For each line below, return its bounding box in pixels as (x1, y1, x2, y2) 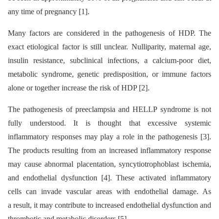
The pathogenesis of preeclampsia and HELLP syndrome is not (8, 105, 211, 113)
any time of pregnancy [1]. (8, 7, 89, 16)
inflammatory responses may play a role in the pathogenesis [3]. (8, 132, 211, 141)
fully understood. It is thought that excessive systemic (8, 119, 211, 127)
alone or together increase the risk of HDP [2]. (8, 84, 150, 92)
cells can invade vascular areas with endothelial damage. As (8, 187, 211, 196)
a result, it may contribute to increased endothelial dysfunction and (8, 201, 211, 209)
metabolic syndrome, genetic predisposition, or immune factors (8, 70, 211, 78)
